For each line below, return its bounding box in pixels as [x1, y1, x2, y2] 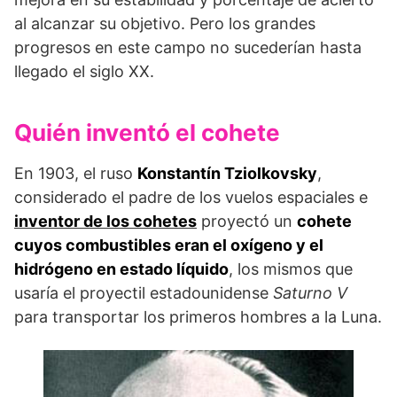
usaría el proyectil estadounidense [14, 284, 273, 303]
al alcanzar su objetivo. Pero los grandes [14, 14, 315, 34]
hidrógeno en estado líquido [14, 260, 229, 279]
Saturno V [273, 284, 347, 303]
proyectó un [197, 212, 297, 231]
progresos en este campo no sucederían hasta [14, 38, 362, 58]
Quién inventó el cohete [14, 119, 280, 147]
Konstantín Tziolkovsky [137, 164, 317, 183]
